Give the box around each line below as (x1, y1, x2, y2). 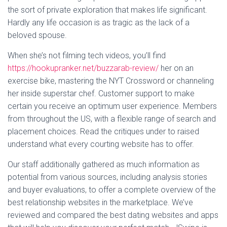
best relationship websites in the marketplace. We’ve (8, 198, 193, 207)
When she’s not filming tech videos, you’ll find (8, 51, 166, 60)
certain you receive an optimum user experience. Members (8, 101, 217, 111)
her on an (159, 63, 194, 73)
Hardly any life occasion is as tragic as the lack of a (8, 18, 190, 27)
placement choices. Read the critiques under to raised (8, 127, 199, 136)
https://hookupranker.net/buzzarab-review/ (8, 63, 159, 73)
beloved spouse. (8, 30, 67, 40)
